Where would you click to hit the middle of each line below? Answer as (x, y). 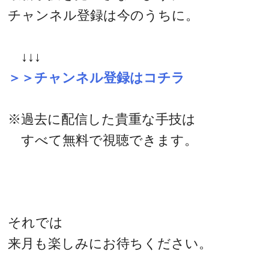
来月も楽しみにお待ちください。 (110, 243)
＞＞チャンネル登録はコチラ (97, 78)
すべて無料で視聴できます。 (103, 140)
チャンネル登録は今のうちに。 (104, 16)
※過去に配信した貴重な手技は (102, 119)
